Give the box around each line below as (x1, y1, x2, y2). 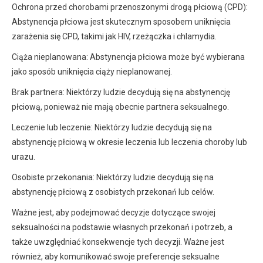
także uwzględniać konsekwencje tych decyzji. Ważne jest (12, 237, 224, 247)
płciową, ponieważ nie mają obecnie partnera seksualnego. (12, 102, 229, 112)
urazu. (12, 152, 35, 162)
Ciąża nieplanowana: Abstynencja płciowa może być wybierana (12, 52, 245, 62)
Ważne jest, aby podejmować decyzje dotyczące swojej (12, 208, 215, 218)
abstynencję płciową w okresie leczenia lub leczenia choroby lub (12, 137, 247, 147)
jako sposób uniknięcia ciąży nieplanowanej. (12, 67, 172, 77)
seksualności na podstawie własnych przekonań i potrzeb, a (12, 222, 232, 232)
